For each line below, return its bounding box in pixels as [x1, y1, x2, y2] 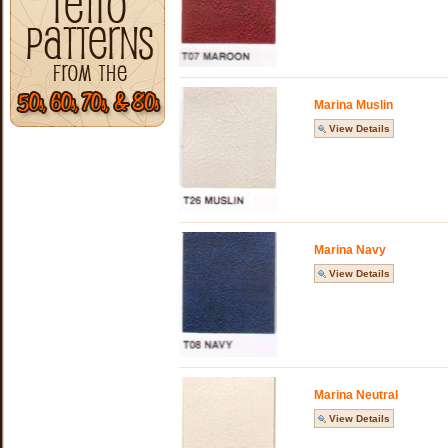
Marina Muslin [314, 98, 393, 112]
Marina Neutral [314, 388, 398, 402]
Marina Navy [314, 243, 386, 257]
